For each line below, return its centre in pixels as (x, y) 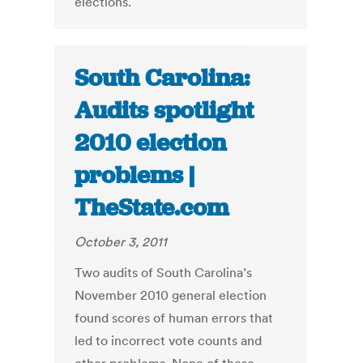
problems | (135, 175)
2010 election (151, 143)
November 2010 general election (171, 295)
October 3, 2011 (121, 242)
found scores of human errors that (174, 318)
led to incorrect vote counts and (169, 341)
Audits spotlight (164, 111)
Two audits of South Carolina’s (164, 273)
